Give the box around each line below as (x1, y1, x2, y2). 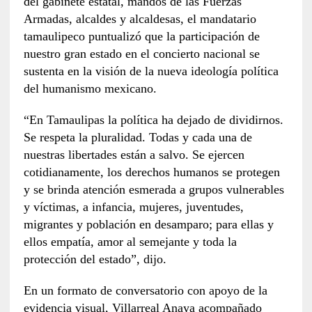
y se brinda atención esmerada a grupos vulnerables (23, 182, 284, 196)
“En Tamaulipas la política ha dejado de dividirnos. (23, 112, 283, 127)
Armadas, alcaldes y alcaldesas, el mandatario (23, 11, 256, 26)
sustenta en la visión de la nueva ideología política (23, 63, 279, 78)
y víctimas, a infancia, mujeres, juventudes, (23, 199, 244, 214)
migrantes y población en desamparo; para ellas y (23, 217, 274, 231)
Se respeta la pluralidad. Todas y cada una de (23, 130, 252, 144)
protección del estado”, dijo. (23, 251, 166, 266)
